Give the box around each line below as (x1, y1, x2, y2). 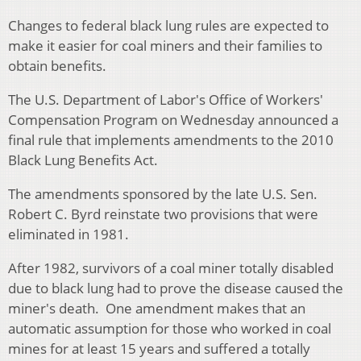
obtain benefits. (8, 56, 106, 76)
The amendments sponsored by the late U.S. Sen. (8, 185, 317, 204)
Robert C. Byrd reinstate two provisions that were (8, 205, 318, 224)
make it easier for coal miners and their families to (8, 36, 322, 56)
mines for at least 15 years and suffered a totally (8, 339, 310, 359)
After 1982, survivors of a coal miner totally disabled (8, 259, 334, 278)
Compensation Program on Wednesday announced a (8, 110, 338, 130)
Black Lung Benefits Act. (8, 151, 158, 170)
